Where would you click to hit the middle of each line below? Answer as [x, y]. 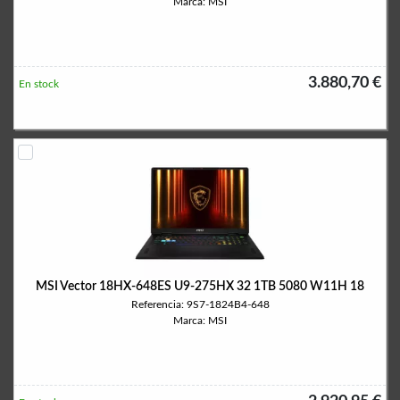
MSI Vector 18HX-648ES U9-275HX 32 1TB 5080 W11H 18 [200, 287]
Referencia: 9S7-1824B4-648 [200, 304]
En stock [39, 84]
